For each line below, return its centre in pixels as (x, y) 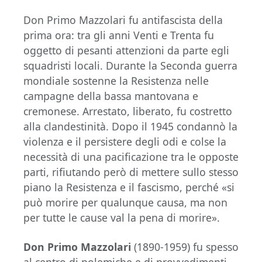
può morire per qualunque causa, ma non (125, 202)
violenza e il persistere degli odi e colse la (125, 141)
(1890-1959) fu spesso (185, 247)
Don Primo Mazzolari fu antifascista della (123, 20)
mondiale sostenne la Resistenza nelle (116, 80)
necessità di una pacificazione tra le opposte (131, 156)
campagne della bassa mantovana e (111, 96)
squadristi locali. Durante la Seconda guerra (130, 65)
